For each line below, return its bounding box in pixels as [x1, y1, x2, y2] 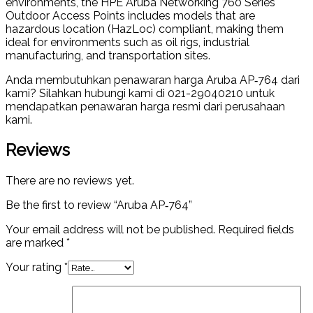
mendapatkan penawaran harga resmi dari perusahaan [6, 99, 285, 113]
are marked [6, 236, 66, 250]
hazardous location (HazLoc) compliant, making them [6, 22, 284, 36]
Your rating [6, 261, 64, 275]
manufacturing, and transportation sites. [6, 48, 210, 62]
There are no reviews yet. [6, 174, 134, 188]
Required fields [218, 223, 294, 237]
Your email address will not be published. [6, 223, 215, 237]
